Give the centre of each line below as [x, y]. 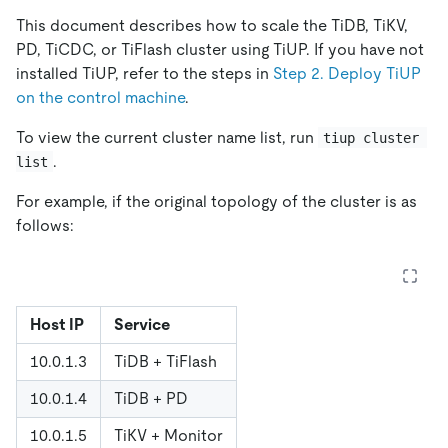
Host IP [57, 324]
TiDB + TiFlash [165, 361]
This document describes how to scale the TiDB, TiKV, [212, 25]
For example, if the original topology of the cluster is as [216, 201]
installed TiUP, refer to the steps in [144, 73]
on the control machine [100, 97]
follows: [45, 225]
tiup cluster [375, 137]
